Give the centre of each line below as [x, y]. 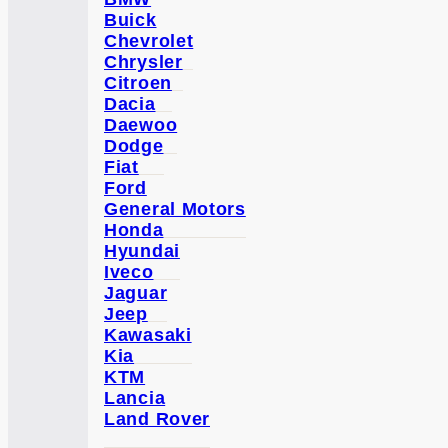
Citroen [138, 83]
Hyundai [142, 251]
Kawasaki [148, 335]
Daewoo [141, 125]
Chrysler [143, 62]
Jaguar [136, 293]
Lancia [135, 398]
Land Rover [157, 419]
